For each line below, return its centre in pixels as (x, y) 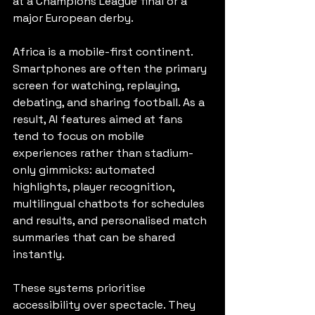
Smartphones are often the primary (111, 69)
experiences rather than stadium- (103, 153)
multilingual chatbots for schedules (110, 204)
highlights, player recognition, (95, 187)
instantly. (39, 254)
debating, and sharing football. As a (110, 102)
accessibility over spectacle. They (105, 305)
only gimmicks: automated (85, 170)
